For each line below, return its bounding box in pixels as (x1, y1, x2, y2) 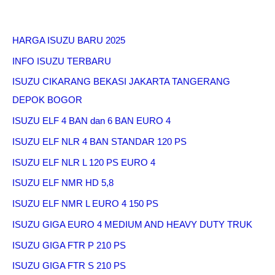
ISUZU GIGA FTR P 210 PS (12, 239, 126, 250)
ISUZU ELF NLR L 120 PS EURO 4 (12, 157, 155, 168)
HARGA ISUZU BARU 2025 (12, 34, 125, 45)
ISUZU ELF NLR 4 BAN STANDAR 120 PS (12, 136, 187, 147)
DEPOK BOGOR (12, 95, 82, 106)
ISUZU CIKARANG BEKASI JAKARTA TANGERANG (12, 76, 230, 87)
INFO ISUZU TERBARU (12, 55, 111, 66)
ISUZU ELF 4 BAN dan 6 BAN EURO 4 (12, 115, 171, 126)
